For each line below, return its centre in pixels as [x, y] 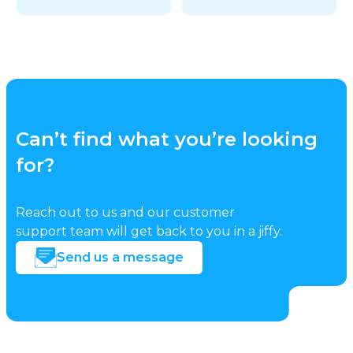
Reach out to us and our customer [125, 212]
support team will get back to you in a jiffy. [149, 231]
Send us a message [120, 257]
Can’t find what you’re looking [167, 139]
